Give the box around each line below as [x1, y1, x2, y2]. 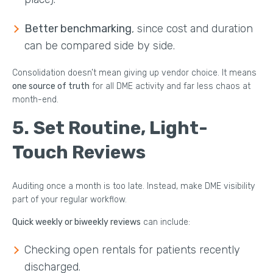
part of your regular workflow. [12, 194, 127, 205]
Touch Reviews [12, 141, 146, 163]
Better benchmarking [24, 21, 132, 35]
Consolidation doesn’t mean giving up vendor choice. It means [12, 67, 257, 78]
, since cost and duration [132, 21, 253, 35]
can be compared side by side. [24, 38, 175, 52]
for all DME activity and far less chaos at [90, 80, 250, 91]
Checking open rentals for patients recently [24, 243, 240, 257]
